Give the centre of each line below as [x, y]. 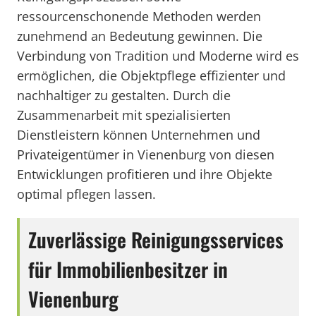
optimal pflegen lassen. [86, 194]
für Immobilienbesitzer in [128, 269]
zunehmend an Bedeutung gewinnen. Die [140, 36]
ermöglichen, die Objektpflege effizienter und [151, 75]
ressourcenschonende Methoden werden [139, 16]
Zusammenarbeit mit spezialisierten [124, 115]
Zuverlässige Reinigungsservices [156, 239]
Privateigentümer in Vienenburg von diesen [146, 154]
